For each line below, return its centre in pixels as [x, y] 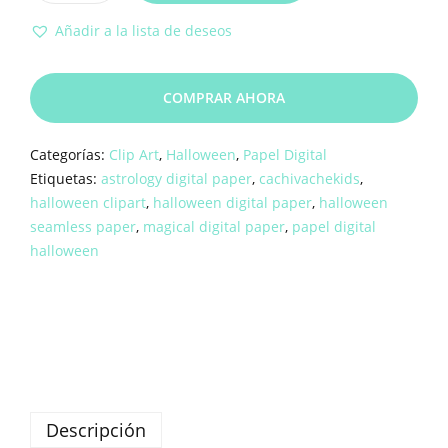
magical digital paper [214, 227]
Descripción [96, 430]
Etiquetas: [65, 179]
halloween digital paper [232, 203]
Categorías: [69, 155]
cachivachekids [309, 179]
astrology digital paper [176, 179]
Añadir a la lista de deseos [143, 31]
